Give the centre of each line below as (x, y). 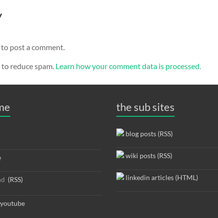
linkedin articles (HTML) (161, 178)
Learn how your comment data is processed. (128, 66)
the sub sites (145, 107)
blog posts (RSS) (148, 134)
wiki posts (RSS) (148, 156)
